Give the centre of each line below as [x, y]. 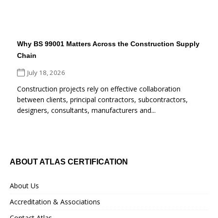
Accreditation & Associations [55, 201]
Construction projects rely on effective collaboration [99, 89]
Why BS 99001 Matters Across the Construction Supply [108, 44]
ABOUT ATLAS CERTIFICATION [69, 162]
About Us [24, 185]
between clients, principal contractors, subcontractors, [102, 99]
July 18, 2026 [46, 73]
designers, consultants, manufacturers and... [86, 110]
